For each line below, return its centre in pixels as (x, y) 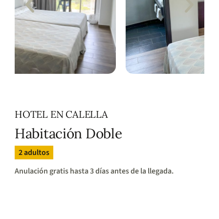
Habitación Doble (68, 133)
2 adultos (34, 153)
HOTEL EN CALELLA (61, 114)
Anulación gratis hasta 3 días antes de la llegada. (94, 171)
